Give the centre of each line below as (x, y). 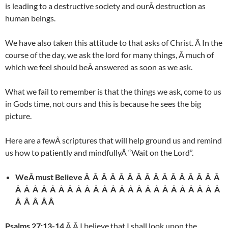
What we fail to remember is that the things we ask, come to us (113, 92)
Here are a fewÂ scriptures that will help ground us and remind (113, 140)
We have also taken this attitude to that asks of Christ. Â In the (114, 43)
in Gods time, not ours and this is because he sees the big (103, 104)
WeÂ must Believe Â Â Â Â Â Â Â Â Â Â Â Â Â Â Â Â (118, 177)
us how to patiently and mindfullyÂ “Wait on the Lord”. (99, 153)
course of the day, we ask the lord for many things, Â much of (109, 55)
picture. (18, 116)
